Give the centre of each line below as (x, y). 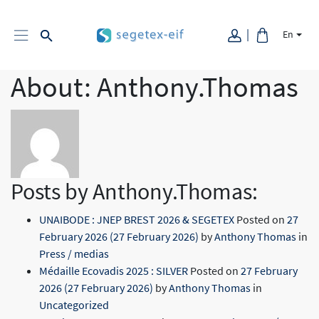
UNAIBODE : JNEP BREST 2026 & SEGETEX (137, 219)
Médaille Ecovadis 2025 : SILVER (114, 270)
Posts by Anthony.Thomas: (134, 191)
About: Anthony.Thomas (155, 87)
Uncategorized (74, 304)
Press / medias (74, 253)
